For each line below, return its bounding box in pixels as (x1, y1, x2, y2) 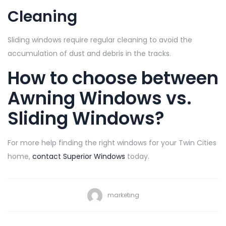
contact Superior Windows (32, 151, 125, 161)
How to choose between (8, 65, 218, 90)
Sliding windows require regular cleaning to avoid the (8, 34, 192, 45)
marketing (107, 191, 139, 200)
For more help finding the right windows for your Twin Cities (8, 137, 216, 148)
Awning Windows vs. (8, 85, 192, 110)
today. (125, 151, 149, 161)
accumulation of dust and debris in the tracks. (8, 48, 171, 59)
